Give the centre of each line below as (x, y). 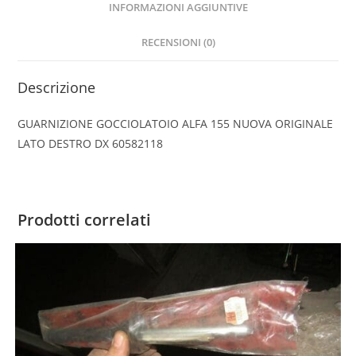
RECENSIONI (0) (178, 43)
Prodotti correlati (85, 220)
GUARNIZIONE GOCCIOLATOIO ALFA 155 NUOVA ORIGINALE (176, 124)
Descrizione (57, 88)
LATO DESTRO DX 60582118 (91, 144)
